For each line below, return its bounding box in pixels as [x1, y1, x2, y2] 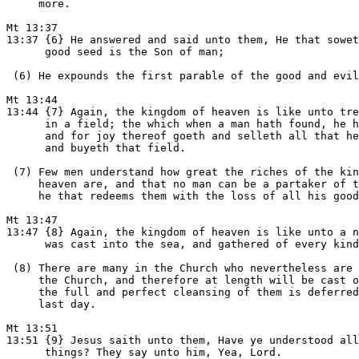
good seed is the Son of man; [6, 46, 224, 58]
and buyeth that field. [6, 142, 186, 154]
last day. [6, 298, 96, 310]
